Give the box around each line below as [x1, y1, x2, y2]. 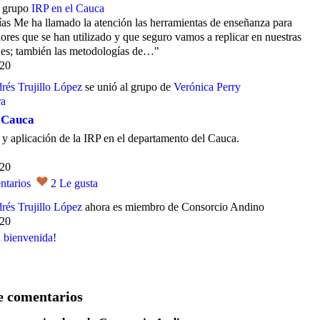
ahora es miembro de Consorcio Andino [82, 201, 264, 213]
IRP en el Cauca [31, 2, 104, 14]
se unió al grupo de [82, 81, 174, 93]
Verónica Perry [174, 81, 241, 93]
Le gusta [59, 177, 98, 189]
